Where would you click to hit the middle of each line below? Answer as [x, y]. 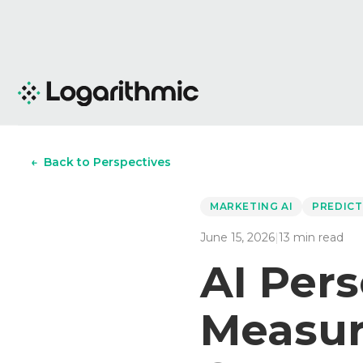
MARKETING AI [252, 206]
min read [317, 237]
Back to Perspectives [107, 162]
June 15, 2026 [237, 237]
